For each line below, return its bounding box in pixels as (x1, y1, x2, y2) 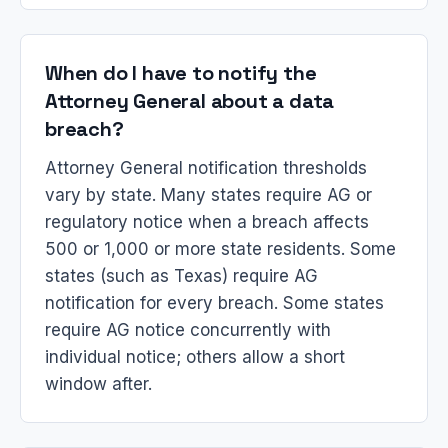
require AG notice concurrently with (45, 320, 331, 340)
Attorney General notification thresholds (45, 158, 367, 178)
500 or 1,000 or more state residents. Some (45, 239, 396, 259)
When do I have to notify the (45, 60, 317, 86)
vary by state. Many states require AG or (45, 185, 372, 205)
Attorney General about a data (45, 88, 335, 114)
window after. (45, 374, 152, 394)
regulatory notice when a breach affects (45, 212, 369, 232)
